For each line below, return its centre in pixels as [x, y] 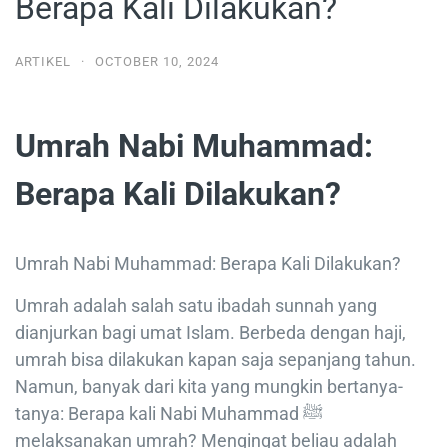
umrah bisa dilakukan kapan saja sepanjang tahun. [215, 359]
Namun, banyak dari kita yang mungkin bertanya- [209, 386]
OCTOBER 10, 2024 [157, 61]
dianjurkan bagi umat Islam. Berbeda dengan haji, [210, 332]
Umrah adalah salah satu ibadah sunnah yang [196, 305]
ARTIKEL [43, 61]
